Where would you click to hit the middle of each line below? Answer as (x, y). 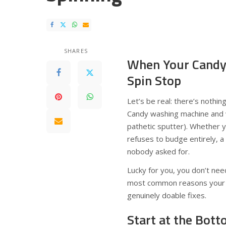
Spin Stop (154, 80)
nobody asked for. (158, 151)
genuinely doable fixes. (167, 195)
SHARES (76, 51)
